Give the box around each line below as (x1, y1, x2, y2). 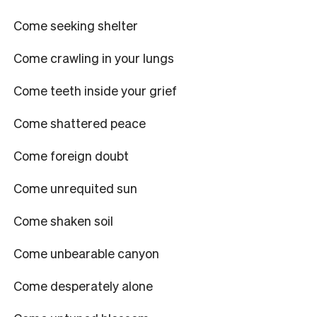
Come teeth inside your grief (13, 81, 177, 98)
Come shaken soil (13, 212, 113, 229)
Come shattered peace (13, 114, 146, 131)
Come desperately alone (13, 277, 153, 294)
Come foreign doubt (13, 146, 129, 163)
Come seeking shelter (13, 16, 138, 33)
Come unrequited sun (13, 179, 137, 196)
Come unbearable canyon (13, 244, 159, 261)
